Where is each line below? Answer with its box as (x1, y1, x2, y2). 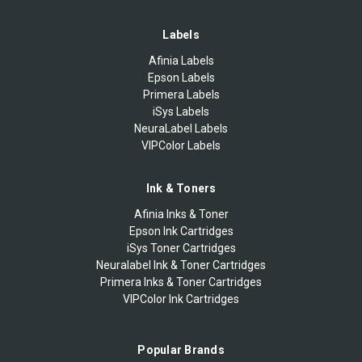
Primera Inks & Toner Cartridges (100, 276, 262, 289)
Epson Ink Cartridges (128, 225, 234, 238)
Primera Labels (142, 88, 220, 102)
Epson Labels (147, 71, 215, 85)
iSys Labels (153, 105, 209, 119)
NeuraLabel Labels (134, 122, 228, 136)
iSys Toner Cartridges (126, 242, 236, 255)
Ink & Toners (145, 182, 217, 196)
